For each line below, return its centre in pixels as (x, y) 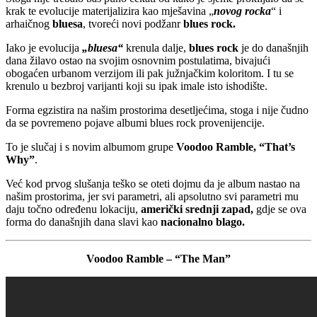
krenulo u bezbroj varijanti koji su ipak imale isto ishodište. (137, 86)
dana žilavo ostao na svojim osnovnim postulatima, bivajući (138, 60)
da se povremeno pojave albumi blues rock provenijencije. (135, 122)
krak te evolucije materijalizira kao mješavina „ (110, 11)
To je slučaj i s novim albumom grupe (91, 146)
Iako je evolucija (44, 47)
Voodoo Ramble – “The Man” (158, 258)
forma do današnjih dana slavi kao (83, 221)
